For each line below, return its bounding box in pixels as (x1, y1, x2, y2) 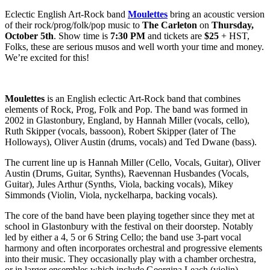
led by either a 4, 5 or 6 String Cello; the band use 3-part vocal (5, 232, 241, 243)
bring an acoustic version (168, 9, 265, 20)
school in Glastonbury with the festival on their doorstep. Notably (5, 221, 253, 232)
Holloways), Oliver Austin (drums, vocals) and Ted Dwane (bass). (5, 137, 257, 148)
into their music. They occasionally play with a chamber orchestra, (5, 254, 256, 265)
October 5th (5, 31, 54, 42)
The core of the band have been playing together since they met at (5, 210, 254, 221)
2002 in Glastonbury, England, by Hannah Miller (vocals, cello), (5, 115, 250, 126)
